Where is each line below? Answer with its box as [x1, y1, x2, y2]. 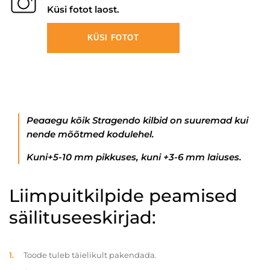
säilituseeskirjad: [9, 207, 156, 228]
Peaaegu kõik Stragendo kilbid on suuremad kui [27, 115, 248, 126]
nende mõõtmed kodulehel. [27, 128, 154, 140]
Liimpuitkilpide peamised [9, 185, 237, 206]
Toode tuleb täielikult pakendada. [24, 250, 157, 260]
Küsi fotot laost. [47, 4, 119, 15]
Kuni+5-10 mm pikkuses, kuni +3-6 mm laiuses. [27, 151, 242, 163]
